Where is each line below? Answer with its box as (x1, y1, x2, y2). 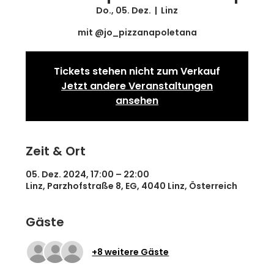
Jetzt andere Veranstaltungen (61, 79, 213, 93)
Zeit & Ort (26, 143, 86, 160)
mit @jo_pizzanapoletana (77, 26, 197, 39)
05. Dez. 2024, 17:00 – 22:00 (26, 168, 150, 180)
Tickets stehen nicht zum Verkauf (54, 64, 220, 78)
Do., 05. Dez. (96, 4, 151, 17)
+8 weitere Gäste (92, 245, 169, 258)
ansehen (116, 94, 158, 108)
